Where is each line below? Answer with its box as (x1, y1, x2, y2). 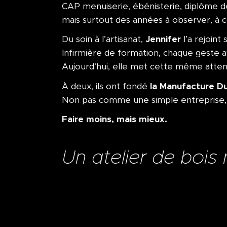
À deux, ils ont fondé (62, 81, 150, 92)
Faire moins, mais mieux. (62, 113, 167, 125)
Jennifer (145, 33, 181, 45)
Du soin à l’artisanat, (62, 34, 145, 45)
